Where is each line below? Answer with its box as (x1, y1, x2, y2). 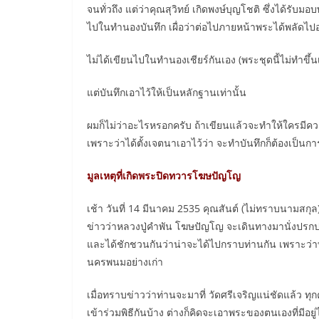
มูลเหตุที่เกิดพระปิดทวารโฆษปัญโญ (87, 169, 241, 182)
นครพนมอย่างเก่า (87, 255, 163, 268)
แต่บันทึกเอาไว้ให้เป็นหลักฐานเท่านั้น (87, 85, 246, 99)
